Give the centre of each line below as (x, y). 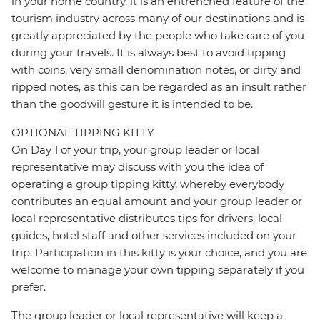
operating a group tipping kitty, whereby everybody (148, 184)
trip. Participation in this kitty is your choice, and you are (159, 253)
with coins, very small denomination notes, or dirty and (156, 70)
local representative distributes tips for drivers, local (147, 219)
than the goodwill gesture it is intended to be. (132, 104)
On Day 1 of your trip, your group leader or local (135, 150)
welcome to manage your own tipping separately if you (158, 270)
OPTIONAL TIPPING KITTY (83, 133)
